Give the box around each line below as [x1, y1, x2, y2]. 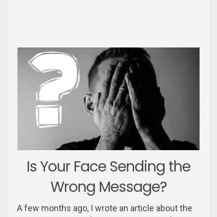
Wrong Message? [50, 176, 167, 197]
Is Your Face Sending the [27, 156, 190, 177]
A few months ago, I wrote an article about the [17, 202, 192, 213]
